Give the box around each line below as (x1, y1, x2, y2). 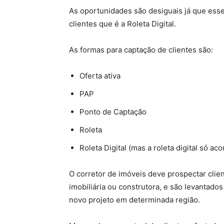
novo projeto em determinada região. (69, 195, 200, 204)
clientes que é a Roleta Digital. (69, 19, 176, 28)
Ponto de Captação (79, 107, 146, 116)
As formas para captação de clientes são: (69, 45, 213, 54)
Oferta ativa (79, 71, 120, 80)
